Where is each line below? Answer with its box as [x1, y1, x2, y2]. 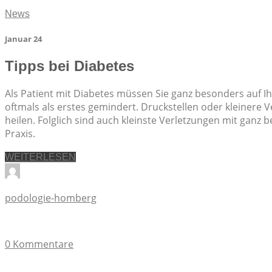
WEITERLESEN [5, 151, 76, 162]
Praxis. [5, 126, 35, 140]
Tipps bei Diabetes [5, 58, 134, 75]
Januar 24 [5, 33, 42, 44]
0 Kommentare [5, 237, 73, 251]
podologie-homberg [5, 191, 97, 205]
